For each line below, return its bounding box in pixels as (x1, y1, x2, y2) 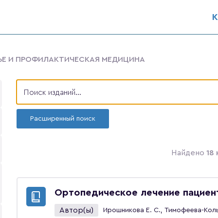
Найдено (171, 149, 206, 157)
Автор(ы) (59, 206, 93, 214)
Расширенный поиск (30, 115, 95, 122)
